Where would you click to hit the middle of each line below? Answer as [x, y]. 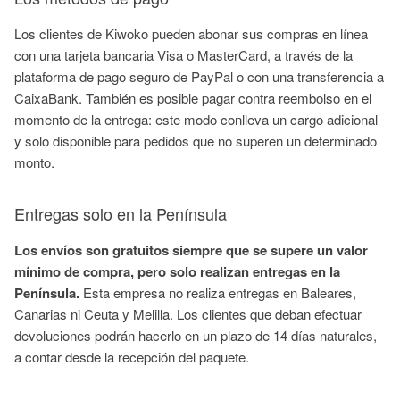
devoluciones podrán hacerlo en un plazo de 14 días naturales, [196, 335]
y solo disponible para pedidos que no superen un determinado [196, 141]
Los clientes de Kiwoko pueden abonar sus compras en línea [191, 33]
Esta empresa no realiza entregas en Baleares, [220, 292]
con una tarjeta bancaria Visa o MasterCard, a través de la [183, 55]
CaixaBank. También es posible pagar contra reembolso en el [193, 98]
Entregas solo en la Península [121, 213]
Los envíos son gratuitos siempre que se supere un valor [191, 250]
